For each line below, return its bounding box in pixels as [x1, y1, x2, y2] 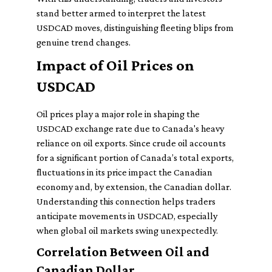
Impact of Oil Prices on [36, 56, 194, 74]
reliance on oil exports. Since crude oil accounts [36, 138, 226, 148]
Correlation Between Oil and [36, 244, 209, 259]
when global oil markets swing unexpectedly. [36, 225, 218, 236]
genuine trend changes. [36, 37, 131, 47]
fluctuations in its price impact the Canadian [36, 167, 212, 177]
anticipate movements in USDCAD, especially [36, 211, 217, 221]
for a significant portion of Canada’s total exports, [36, 152, 234, 163]
